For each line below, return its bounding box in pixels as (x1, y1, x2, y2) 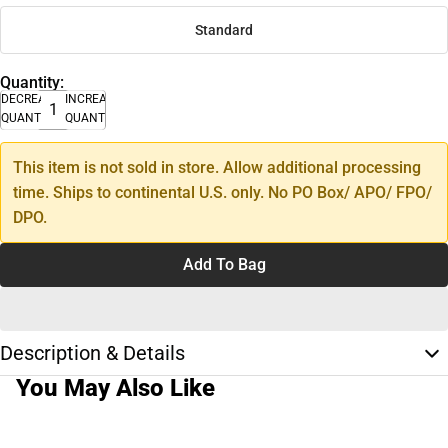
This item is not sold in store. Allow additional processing (13, 157, 421, 177)
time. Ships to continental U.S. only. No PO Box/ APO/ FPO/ (13, 182, 432, 202)
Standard (195, 22, 253, 39)
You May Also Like (16, 373, 215, 402)
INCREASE (65, 91, 121, 106)
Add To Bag (182, 254, 266, 274)
